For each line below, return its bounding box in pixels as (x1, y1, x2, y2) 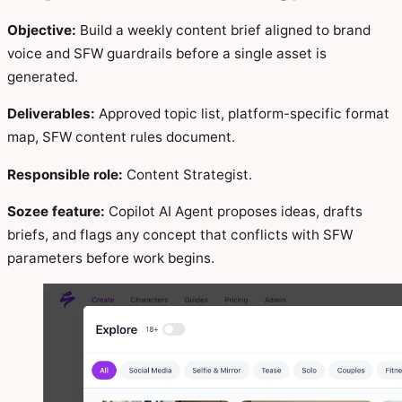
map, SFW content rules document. (7, 128, 235, 146)
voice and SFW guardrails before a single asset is (7, 45, 327, 63)
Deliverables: (7, 105, 95, 123)
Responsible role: (7, 165, 123, 183)
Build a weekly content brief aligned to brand (76, 22, 371, 39)
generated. (7, 68, 78, 86)
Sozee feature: (7, 202, 105, 220)
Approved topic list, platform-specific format (95, 105, 389, 123)
